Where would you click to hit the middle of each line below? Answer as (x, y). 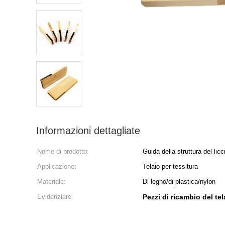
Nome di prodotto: (63, 151)
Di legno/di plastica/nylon (179, 182)
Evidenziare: (55, 197)
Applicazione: (57, 166)
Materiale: (51, 182)
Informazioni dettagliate (88, 131)
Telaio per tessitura (170, 166)
